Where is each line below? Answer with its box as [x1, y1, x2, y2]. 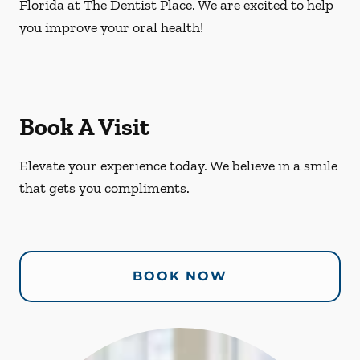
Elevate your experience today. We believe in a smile [19, 157, 337, 174]
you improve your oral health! [19, 18, 203, 36]
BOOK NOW [133, 268, 227, 284]
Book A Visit [19, 112, 149, 141]
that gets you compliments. [19, 179, 190, 197]
